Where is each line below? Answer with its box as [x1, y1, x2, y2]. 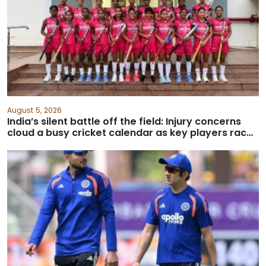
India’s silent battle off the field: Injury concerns [7, 115, 241, 128]
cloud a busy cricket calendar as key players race [7, 126, 253, 140]
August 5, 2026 [7, 105, 62, 115]
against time [7, 137, 69, 151]
